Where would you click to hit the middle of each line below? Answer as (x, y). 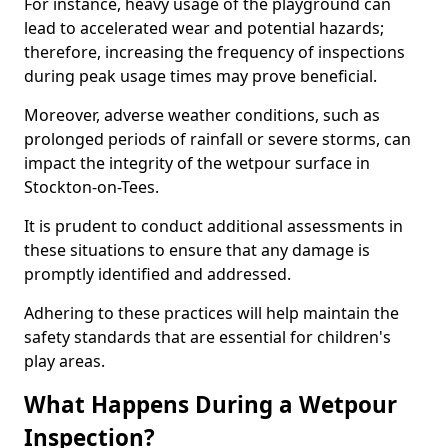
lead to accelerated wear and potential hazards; (204, 28)
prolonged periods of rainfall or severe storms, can (217, 139)
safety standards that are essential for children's (207, 337)
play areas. (64, 361)
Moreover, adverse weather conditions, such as (202, 115)
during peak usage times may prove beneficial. (200, 76)
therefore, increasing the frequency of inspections (214, 52)
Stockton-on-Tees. (93, 187)
